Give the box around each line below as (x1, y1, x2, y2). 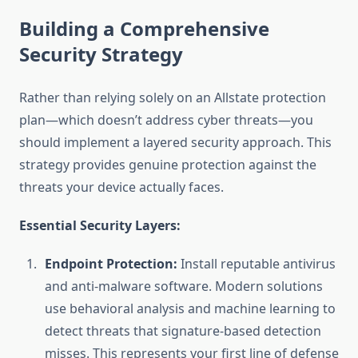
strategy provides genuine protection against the (19, 156, 316, 174)
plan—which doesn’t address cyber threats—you (19, 111, 313, 129)
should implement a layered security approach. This (19, 133, 332, 152)
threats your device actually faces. (19, 178, 224, 197)
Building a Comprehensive (19, 15, 269, 42)
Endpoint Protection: (45, 255, 177, 273)
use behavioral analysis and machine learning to (45, 300, 336, 318)
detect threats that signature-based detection (45, 322, 321, 340)
